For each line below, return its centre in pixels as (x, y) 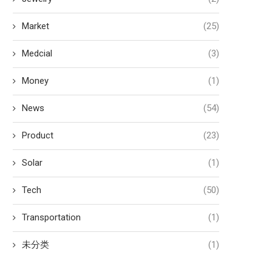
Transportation (51, 217)
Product (38, 135)
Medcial (37, 53)
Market (36, 26)
